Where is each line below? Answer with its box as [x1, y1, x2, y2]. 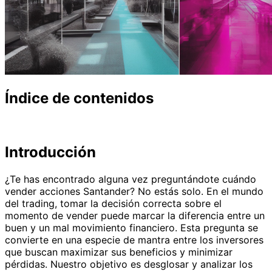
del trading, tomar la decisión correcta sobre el [5, 197, 222, 209]
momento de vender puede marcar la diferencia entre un [5, 209, 265, 222]
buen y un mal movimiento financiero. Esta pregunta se [5, 221, 258, 234]
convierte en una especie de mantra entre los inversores [5, 233, 263, 246]
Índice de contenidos [5, 89, 154, 107]
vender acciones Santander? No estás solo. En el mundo [5, 185, 263, 197]
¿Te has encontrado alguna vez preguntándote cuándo [5, 172, 256, 185]
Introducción [5, 143, 96, 161]
